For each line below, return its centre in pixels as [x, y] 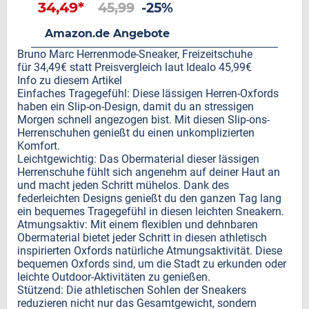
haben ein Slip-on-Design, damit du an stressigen [136, 107]
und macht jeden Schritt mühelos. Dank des [123, 185]
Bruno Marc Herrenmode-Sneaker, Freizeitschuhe [135, 54]
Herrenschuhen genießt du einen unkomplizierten [136, 133]
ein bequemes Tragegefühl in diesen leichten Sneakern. [151, 211]
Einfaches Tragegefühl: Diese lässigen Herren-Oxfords [148, 93]
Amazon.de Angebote [107, 33]
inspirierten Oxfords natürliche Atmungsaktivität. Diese [150, 251]
